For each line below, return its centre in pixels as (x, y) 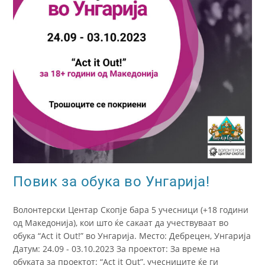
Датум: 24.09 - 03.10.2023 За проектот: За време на (117, 248)
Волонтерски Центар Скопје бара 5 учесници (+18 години (131, 209)
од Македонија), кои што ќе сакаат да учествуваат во (121, 222)
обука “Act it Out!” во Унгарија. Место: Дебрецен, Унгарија (132, 235)
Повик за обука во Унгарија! (112, 181)
